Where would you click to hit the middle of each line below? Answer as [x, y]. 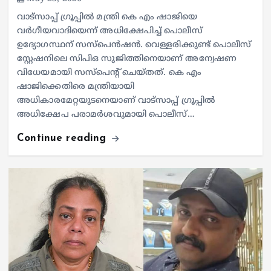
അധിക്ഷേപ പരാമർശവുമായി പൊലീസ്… [106, 114]
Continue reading [64, 138]
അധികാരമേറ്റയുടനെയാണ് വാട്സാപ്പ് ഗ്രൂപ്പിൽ [116, 100]
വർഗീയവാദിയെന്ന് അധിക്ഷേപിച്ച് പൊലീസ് [110, 31]
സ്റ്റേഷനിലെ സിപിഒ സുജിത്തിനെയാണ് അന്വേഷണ [127, 59]
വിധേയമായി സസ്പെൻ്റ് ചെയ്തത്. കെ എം [109, 73]
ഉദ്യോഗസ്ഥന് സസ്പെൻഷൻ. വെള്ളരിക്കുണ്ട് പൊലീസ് [134, 45]
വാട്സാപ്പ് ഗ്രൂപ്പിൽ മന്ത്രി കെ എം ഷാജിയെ [107, 17]
